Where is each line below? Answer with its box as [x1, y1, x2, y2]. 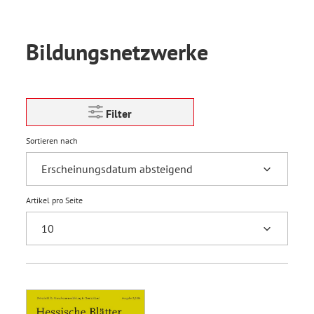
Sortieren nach [26, 135, 78, 146]
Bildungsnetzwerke [26, 37, 208, 67]
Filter [106, 107, 132, 121]
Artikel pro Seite [26, 195, 83, 205]
